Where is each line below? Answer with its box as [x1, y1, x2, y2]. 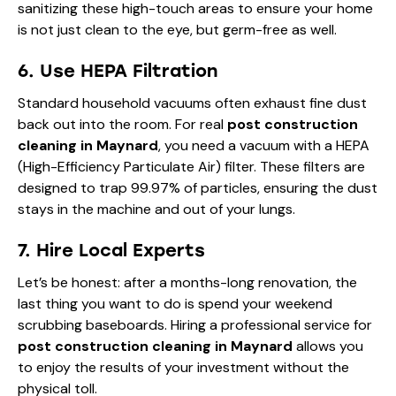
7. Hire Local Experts [18, 239, 205, 261]
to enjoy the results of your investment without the [18, 357, 349, 377]
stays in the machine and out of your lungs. [18, 199, 295, 218]
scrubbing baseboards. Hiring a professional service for [18, 315, 372, 334]
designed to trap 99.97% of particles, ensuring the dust [18, 178, 377, 197]
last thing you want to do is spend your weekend [18, 293, 332, 313]
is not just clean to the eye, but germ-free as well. [18, 19, 337, 39]
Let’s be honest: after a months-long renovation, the [18, 272, 357, 292]
